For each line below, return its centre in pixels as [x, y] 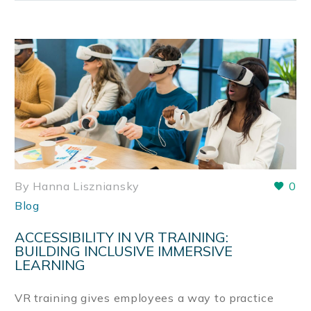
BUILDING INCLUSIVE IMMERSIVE [124, 251]
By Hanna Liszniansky [77, 186]
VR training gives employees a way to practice [144, 298]
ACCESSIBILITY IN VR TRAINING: [121, 237]
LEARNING [50, 265]
